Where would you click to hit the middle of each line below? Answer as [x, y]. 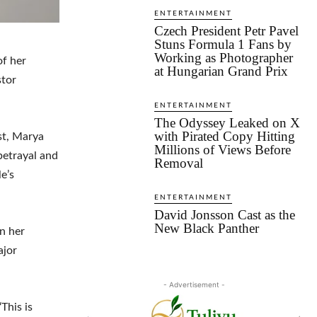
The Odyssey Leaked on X [227, 123]
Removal [179, 163]
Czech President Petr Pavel [226, 31]
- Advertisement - [194, 285]
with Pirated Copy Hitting [225, 137]
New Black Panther [207, 229]
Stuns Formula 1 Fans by [223, 45]
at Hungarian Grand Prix [221, 71]
